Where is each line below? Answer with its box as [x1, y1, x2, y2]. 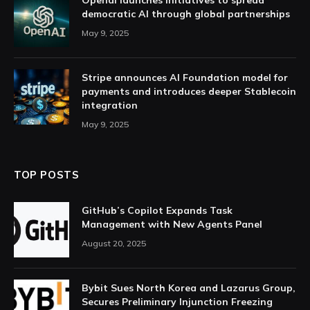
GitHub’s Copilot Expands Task [82, 204, 232, 217]
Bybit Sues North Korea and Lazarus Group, [82, 282, 295, 295]
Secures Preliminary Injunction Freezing [82, 295, 273, 309]
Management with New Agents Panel [82, 218, 262, 231]
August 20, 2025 [82, 238, 146, 249]
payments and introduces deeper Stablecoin [82, 85, 296, 98]
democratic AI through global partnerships [82, 8, 290, 21]
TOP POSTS [14, 168, 80, 182]
